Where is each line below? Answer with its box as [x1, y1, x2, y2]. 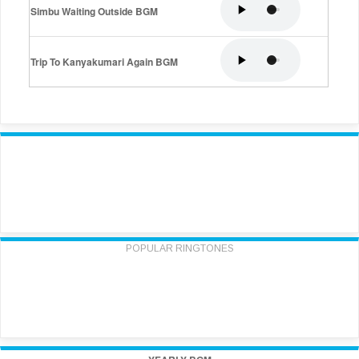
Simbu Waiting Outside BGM [30, 4, 158, 19]
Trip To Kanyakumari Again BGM [30, 54, 178, 70]
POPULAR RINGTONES [125, 243, 234, 255]
